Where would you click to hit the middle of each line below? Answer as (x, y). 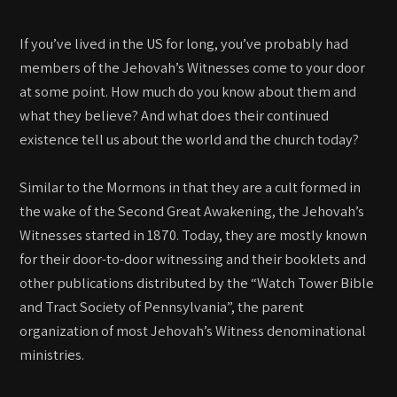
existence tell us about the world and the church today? (190, 140)
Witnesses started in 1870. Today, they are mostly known (194, 235)
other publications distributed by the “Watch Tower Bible (197, 283)
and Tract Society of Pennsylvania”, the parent (162, 307)
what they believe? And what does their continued (175, 116)
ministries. (52, 355)
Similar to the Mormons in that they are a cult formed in (191, 187)
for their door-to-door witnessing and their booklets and (193, 259)
